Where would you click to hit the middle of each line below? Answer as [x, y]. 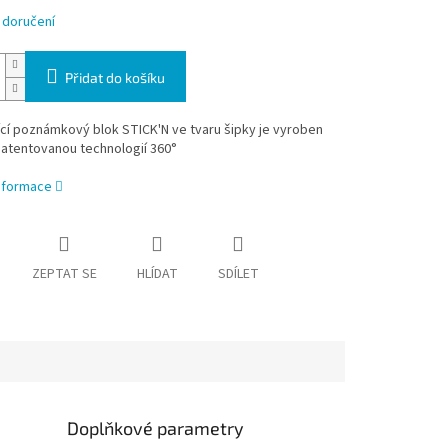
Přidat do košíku [114, 78]
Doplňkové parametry [156, 428]
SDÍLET [238, 274]
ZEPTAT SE [64, 274]
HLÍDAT [157, 274]
